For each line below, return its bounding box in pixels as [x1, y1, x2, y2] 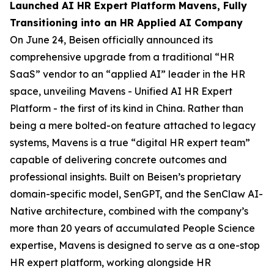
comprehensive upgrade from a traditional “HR [10, 51, 234, 63]
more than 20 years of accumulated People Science [10, 222, 255, 234]
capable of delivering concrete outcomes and [10, 154, 227, 166]
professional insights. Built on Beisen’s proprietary [10, 171, 241, 183]
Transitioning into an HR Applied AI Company [10, 17, 243, 29]
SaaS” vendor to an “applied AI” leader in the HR [10, 68, 245, 80]
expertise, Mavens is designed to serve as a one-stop [10, 239, 260, 251]
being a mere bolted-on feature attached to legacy [10, 119, 256, 131]
